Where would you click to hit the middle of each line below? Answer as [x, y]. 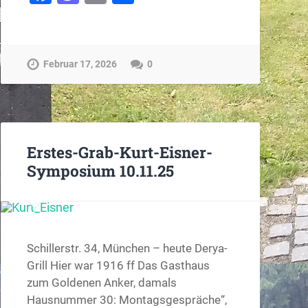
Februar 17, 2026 [80, 64]
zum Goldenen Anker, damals [101, 282]
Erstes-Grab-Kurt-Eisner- [119, 152]
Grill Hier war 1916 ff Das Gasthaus [118, 265]
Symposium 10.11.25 [100, 170]
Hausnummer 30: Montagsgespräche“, [126, 299]
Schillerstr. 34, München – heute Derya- [127, 248]
